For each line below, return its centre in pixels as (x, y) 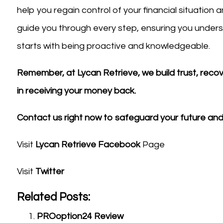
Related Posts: (53, 198)
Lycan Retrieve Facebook (88, 145)
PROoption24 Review (80, 217)
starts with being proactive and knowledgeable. (113, 46)
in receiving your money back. (76, 91)
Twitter (50, 172)
